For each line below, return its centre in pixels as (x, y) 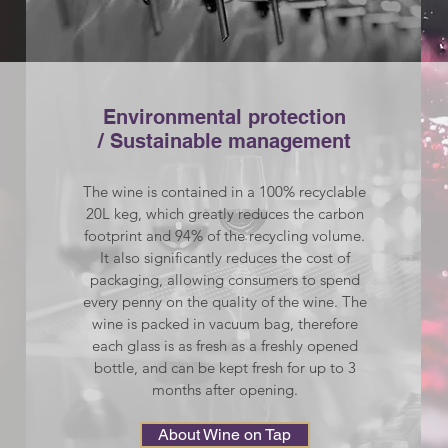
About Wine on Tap (225, 435)
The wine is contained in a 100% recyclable (225, 192)
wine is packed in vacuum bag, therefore (224, 324)
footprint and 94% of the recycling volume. (225, 236)
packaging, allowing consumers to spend (224, 280)
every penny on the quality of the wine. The (224, 302)
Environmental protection (225, 117)
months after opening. (224, 390)
